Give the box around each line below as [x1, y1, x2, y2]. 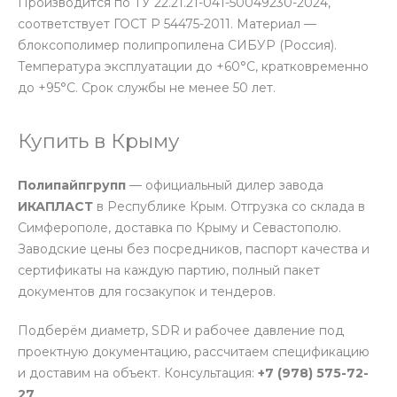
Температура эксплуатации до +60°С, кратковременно [18, 58, 369, 74]
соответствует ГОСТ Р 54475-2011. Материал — [18, 16, 316, 32]
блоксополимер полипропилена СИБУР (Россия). [18, 37, 337, 53]
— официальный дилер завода [126, 177, 323, 193]
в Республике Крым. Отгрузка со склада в [93, 198, 365, 214]
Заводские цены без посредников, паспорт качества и [18, 241, 370, 257]
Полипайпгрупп [18, 177, 126, 193]
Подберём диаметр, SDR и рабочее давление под [18, 323, 344, 339]
